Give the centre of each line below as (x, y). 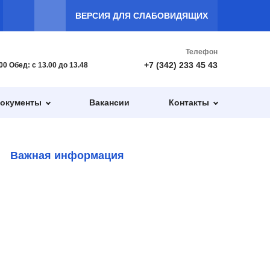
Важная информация (67, 155)
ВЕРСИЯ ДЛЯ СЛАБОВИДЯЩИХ (142, 15)
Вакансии (109, 102)
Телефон (202, 52)
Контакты (189, 102)
